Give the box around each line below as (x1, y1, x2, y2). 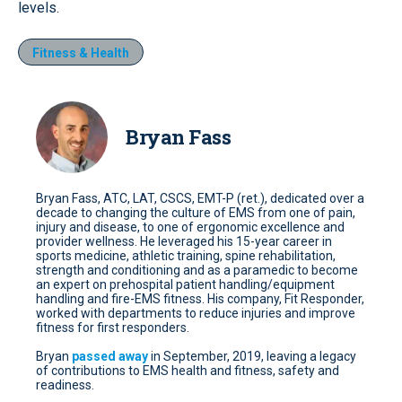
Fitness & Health (32, 46, 129, 60)
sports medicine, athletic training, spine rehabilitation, (36, 249, 336, 263)
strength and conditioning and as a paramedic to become (36, 263, 358, 277)
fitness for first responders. (36, 320, 189, 335)
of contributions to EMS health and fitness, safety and (36, 363, 339, 378)
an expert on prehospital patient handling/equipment (36, 277, 335, 292)
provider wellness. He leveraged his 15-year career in (36, 234, 332, 249)
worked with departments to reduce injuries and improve (36, 306, 355, 320)
